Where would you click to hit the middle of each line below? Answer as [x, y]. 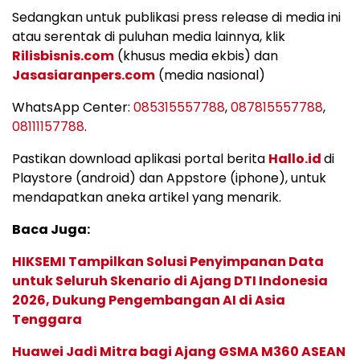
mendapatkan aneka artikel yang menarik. [147, 198]
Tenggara [47, 320]
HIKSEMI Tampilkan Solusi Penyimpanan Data [168, 262]
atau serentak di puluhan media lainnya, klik [149, 37]
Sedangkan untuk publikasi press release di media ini [176, 18]
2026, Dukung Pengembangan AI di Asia [149, 301]
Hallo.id [295, 159]
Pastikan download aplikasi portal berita [140, 159]
